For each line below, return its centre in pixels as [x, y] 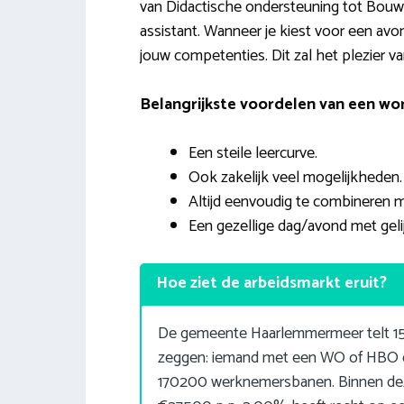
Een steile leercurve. [252, 154]
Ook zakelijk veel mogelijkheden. [295, 178]
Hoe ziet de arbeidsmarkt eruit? [271, 284]
